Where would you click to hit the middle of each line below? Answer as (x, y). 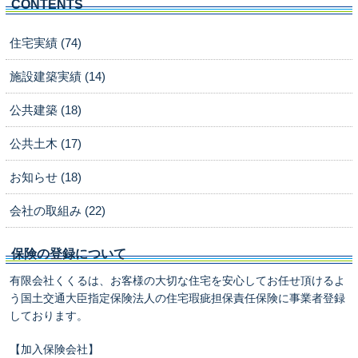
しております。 (49, 316)
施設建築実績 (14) (58, 76)
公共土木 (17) (46, 143)
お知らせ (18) (46, 177)
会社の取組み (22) (58, 211)
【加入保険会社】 (54, 349)
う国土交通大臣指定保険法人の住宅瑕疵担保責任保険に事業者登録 (177, 298)
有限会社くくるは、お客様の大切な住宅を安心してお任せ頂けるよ (177, 280)
